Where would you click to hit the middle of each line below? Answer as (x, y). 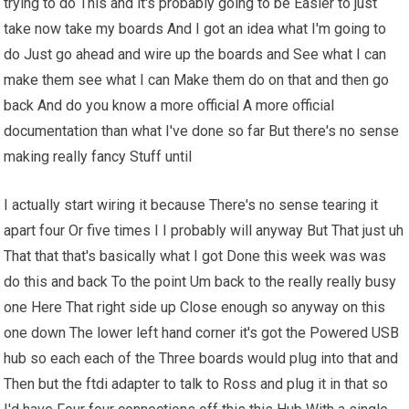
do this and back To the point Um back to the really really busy (200, 282)
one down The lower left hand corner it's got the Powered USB (202, 333)
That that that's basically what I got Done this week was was (195, 257)
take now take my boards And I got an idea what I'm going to (195, 29)
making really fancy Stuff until (98, 157)
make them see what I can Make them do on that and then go (197, 80)
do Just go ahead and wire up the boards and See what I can (195, 55)
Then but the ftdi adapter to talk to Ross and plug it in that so (196, 384)
